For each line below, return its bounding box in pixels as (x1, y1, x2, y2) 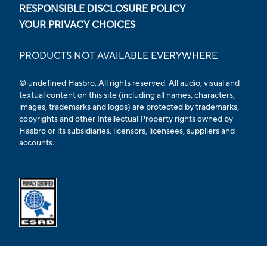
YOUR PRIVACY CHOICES (19, 18, 135, 31)
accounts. (19, 137, 54, 148)
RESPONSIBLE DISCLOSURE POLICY (19, 2, 185, 15)
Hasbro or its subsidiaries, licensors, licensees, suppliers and (19, 125, 235, 136)
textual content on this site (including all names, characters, (19, 89, 235, 101)
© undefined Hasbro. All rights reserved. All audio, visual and (19, 77, 240, 89)
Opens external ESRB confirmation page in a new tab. (18, 227, 249, 240)
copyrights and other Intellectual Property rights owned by (19, 113, 233, 125)
